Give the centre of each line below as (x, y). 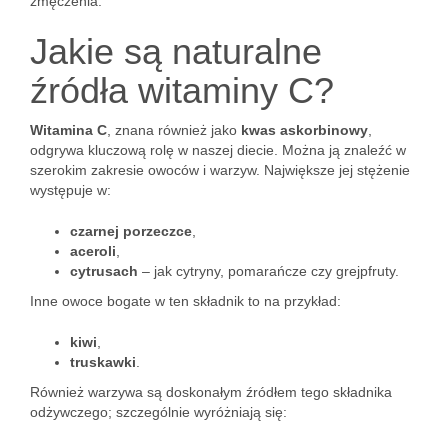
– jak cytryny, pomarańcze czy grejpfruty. (268, 271)
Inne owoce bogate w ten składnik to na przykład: (185, 301)
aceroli (93, 251)
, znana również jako (174, 130)
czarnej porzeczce (131, 231)
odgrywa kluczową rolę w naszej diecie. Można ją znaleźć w (218, 150)
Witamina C (68, 130)
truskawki (103, 362)
